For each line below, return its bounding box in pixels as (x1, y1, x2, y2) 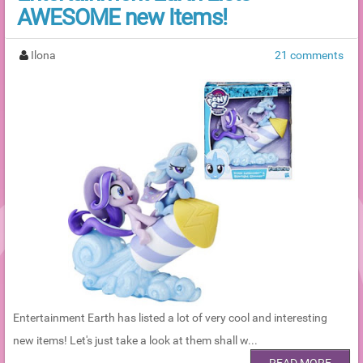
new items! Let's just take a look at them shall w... (13, 333, 258, 347)
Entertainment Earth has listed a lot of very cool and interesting (13, 310, 327, 324)
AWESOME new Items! (17, 3, 227, 31)
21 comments (275, 48, 344, 62)
